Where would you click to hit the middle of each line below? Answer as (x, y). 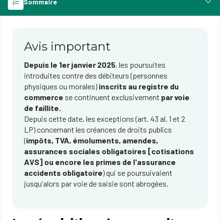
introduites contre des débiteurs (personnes (96, 75)
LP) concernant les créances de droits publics (98, 129)
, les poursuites (140, 65)
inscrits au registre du (139, 86)
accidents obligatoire (63, 173)
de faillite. (42, 108)
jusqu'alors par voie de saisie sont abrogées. (96, 183)
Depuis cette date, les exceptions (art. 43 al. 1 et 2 (105, 119)
